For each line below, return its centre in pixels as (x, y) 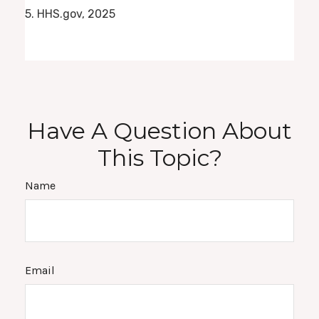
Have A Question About (159, 130)
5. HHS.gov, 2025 (70, 14)
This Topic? (159, 157)
